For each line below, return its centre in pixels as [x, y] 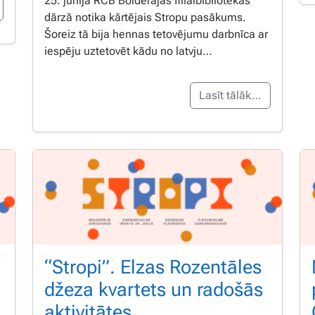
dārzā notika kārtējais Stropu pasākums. [145, 17]
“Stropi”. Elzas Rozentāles [153, 267]
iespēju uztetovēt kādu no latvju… [128, 51]
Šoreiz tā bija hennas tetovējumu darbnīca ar [156, 34]
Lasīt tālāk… [230, 95]
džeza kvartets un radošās [154, 289]
